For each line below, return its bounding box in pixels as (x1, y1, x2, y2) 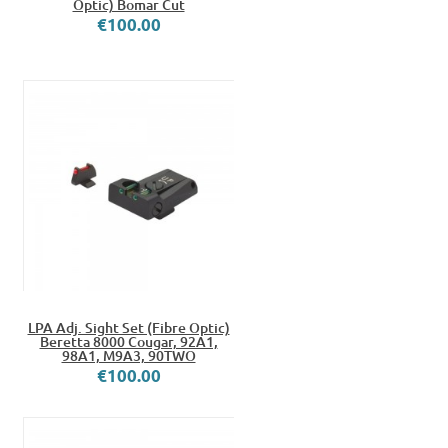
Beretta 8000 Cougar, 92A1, (39, 332, 218, 352)
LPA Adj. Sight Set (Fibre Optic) (27, 318, 230, 338)
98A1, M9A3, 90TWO (61, 346, 196, 366)
